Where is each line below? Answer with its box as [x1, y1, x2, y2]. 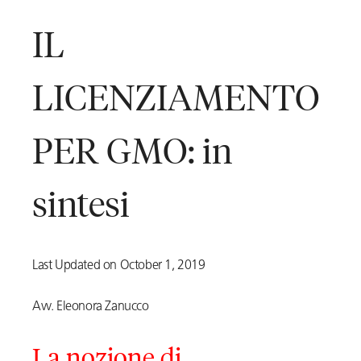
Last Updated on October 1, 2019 [32, 259, 205, 273]
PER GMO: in [32, 127, 232, 172]
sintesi [32, 180, 130, 226]
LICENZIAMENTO [32, 74, 320, 119]
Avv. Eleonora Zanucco [32, 301, 149, 314]
